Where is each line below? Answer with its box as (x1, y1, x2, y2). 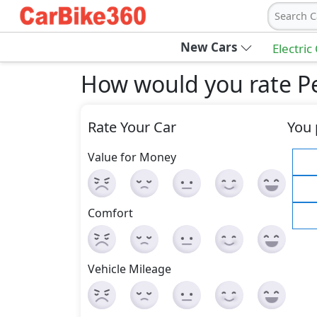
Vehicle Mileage (88, 261, 171, 277)
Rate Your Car (88, 117, 176, 137)
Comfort (88, 205, 133, 221)
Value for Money (88, 149, 176, 165)
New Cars (180, 39, 237, 55)
